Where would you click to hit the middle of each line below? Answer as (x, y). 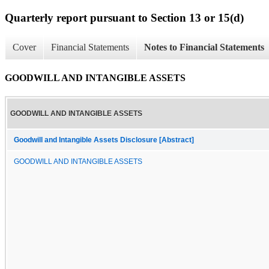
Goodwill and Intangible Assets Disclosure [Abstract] (104, 140)
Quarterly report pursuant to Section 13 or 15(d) (124, 17)
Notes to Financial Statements (204, 47)
